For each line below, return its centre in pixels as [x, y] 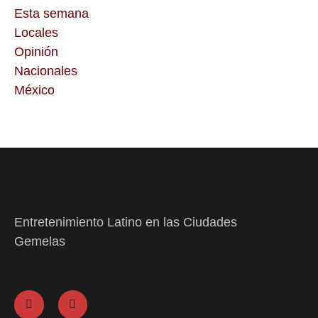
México [34, 91]
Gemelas [40, 242]
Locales [36, 33]
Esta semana [51, 14]
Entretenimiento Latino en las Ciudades [126, 223]
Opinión [36, 52]
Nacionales [46, 71]
